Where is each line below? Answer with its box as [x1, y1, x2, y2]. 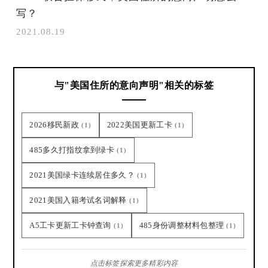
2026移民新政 [29, 120, 79, 129]
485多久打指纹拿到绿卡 [29, 145, 115, 154]
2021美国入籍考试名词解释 [29, 195, 127, 205]
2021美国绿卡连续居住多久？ [29, 170, 135, 179]
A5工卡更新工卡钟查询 [29, 220, 111, 230]
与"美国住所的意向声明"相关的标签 [54, 80, 214, 90]
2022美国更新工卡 [106, 120, 172, 129]
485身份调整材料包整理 [139, 220, 224, 230]
